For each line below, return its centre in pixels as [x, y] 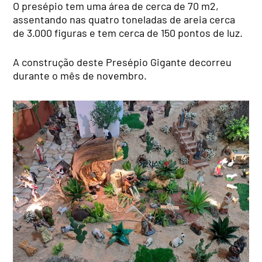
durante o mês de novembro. [80, 75]
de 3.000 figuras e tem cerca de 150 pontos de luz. [128, 32]
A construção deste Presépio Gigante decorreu [123, 62]
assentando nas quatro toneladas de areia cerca [124, 19]
